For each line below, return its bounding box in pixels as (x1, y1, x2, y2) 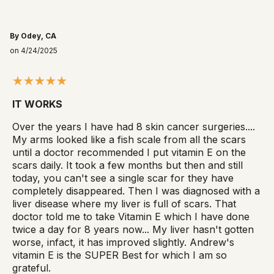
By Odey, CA (10, 31, 56, 40)
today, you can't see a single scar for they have (12, 171, 234, 184)
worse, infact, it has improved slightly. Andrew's (12, 235, 234, 248)
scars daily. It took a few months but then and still (12, 158, 243, 171)
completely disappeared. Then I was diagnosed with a (12, 184, 260, 197)
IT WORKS (12, 97, 62, 110)
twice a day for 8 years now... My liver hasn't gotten (12, 223, 254, 235)
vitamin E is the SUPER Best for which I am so (12, 248, 227, 261)
